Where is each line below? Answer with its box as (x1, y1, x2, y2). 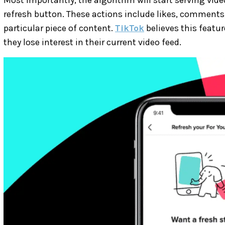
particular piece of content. (4, 22, 115, 34)
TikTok (115, 22, 144, 34)
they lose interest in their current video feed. (4, 36, 181, 48)
